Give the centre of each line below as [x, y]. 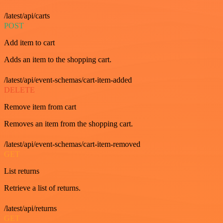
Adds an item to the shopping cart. [58, 60]
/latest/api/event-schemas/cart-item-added [68, 80]
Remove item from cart [40, 107]
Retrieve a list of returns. [42, 188]
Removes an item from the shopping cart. [68, 124]
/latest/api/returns [30, 209]
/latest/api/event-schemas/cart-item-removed [72, 144]
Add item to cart [29, 43]
